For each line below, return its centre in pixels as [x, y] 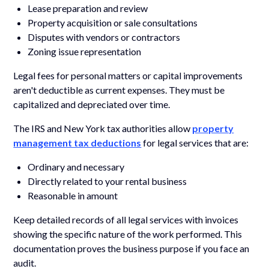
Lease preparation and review [88, 8]
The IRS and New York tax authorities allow [103, 128]
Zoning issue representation [85, 51]
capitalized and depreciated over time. [92, 104]
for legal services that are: [195, 142]
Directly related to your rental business [107, 181]
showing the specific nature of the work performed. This [128, 234]
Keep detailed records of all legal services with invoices [126, 219]
